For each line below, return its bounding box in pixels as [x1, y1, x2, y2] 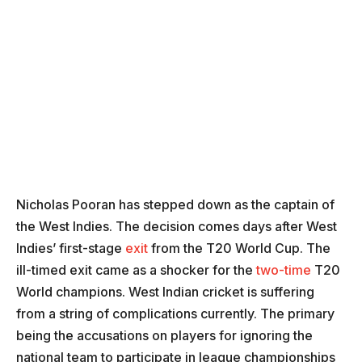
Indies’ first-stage [16, 240, 125, 257]
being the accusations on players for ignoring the [16, 327, 313, 344]
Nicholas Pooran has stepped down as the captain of [16, 196, 335, 213]
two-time [253, 262, 311, 279]
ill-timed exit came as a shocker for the [16, 262, 253, 279]
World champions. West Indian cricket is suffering [16, 284, 314, 301]
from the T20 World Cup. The [148, 240, 330, 257]
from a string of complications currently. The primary [16, 305, 335, 322]
